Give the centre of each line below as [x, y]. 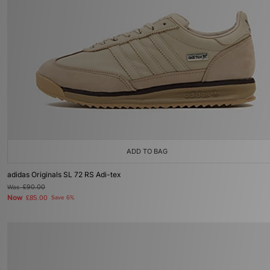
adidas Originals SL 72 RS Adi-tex [64, 174]
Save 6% [63, 198]
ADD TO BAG [147, 151]
